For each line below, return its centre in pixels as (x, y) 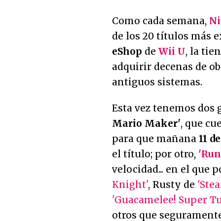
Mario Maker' (146, 123)
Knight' (130, 184)
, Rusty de (173, 184)
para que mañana (155, 139)
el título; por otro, (155, 154)
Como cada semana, (161, 21)
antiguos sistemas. (157, 82)
